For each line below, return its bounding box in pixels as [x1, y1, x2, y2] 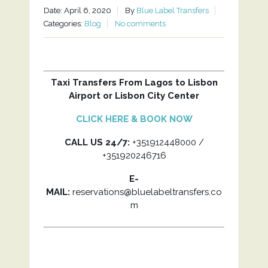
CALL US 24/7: [64, 137, 130, 148]
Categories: [43, 19, 84, 28]
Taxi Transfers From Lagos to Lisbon [50, 77, 218, 88]
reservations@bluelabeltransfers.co [70, 187, 222, 197]
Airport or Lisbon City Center [69, 90, 199, 101]
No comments [114, 19, 166, 28]
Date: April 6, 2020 [43, 6, 111, 15]
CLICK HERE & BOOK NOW [75, 114, 193, 124]
